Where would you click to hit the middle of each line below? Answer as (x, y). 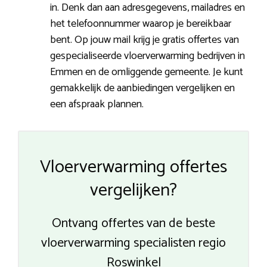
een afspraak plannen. (97, 105)
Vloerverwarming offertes (133, 167)
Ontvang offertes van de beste (133, 224)
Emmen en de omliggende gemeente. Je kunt (147, 72)
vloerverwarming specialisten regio (133, 243)
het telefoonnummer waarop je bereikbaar (141, 24)
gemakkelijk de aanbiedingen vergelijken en (142, 89)
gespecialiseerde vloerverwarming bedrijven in (148, 56)
